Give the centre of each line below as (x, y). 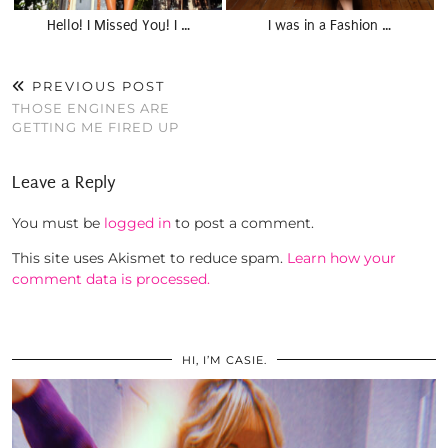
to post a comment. (242, 223)
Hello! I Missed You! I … (118, 26)
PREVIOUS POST (96, 86)
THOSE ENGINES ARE (91, 108)
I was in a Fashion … (330, 26)
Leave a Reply (64, 183)
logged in (137, 223)
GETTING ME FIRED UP (95, 127)
